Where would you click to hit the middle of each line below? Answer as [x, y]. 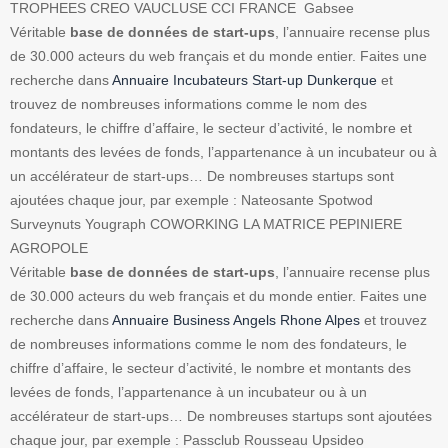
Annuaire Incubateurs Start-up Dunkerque [244, 80]
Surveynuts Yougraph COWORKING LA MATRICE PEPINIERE [206, 224]
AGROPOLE [49, 248]
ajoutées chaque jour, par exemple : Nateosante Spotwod [191, 200]
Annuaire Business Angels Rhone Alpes [236, 320]
